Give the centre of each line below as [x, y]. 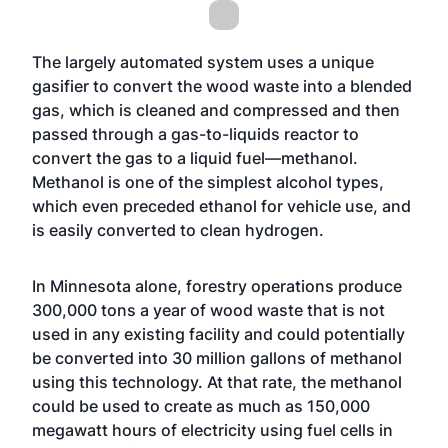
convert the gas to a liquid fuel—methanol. [195, 158]
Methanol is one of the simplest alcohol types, [208, 182]
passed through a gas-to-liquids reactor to [195, 134]
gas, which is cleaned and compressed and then [216, 110]
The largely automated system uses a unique [203, 62]
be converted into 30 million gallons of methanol [217, 358]
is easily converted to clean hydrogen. [178, 230]
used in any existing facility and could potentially [218, 334]
